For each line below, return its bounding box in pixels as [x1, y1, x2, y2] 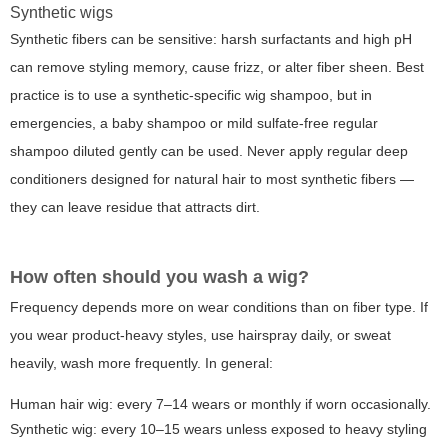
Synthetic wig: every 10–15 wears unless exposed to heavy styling [10, 421, 427, 438]
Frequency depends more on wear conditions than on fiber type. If [10, 299, 428, 316]
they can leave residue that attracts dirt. [10, 199, 260, 216]
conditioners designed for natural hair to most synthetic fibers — [10, 171, 414, 188]
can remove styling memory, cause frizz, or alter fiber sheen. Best [10, 59, 424, 76]
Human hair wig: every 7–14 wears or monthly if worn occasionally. [10, 396, 431, 413]
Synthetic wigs [10, 4, 113, 22]
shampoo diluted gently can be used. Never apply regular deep [10, 143, 408, 160]
